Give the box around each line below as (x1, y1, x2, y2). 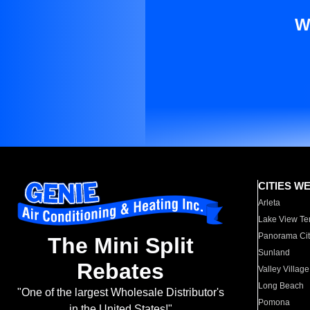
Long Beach (258, 281, 304, 291)
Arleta (258, 198, 281, 208)
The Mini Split (47, 233, 194, 259)
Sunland (258, 248, 291, 257)
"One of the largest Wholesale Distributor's (17, 286, 224, 299)
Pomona (258, 298, 291, 307)
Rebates (77, 259, 164, 284)
